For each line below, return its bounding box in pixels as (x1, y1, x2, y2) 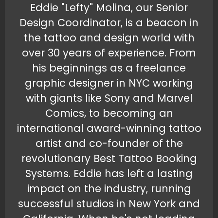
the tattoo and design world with (23, 31, 195, 45)
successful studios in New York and (18, 197, 200, 211)
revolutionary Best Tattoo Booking (21, 151, 197, 166)
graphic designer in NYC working (25, 76, 193, 91)
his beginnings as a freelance (32, 61, 186, 75)
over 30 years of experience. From (22, 46, 196, 60)
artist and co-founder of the (35, 136, 183, 151)
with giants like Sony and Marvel (25, 91, 193, 106)
